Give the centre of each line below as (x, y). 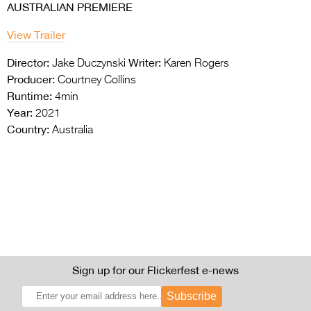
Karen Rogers (195, 64)
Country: (28, 129)
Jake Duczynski (87, 64)
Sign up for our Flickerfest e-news (155, 270)
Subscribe (191, 296)
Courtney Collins (95, 81)
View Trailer (36, 35)
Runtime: (30, 96)
